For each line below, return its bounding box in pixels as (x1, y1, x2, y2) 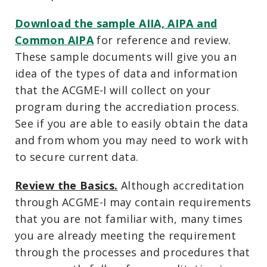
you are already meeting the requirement (15, 228, 237, 243)
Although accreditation (117, 178, 244, 193)
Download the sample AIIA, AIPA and (15, 15, 218, 30)
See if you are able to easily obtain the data (15, 116, 249, 131)
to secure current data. (15, 149, 139, 164)
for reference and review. (97, 32, 234, 47)
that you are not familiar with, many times (15, 211, 243, 226)
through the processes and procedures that (15, 244, 250, 259)
